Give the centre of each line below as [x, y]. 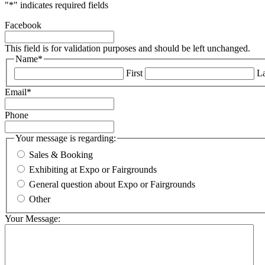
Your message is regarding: [66, 138]
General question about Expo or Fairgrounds [112, 184]
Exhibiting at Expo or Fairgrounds [93, 169]
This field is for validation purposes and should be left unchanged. [127, 48]
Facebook [23, 25]
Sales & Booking [61, 154]
